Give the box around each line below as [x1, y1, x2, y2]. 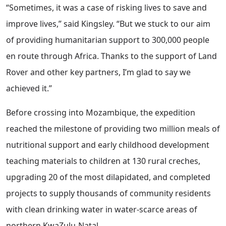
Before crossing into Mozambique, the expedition [6, 107, 195, 119]
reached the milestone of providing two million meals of [6, 123, 220, 135]
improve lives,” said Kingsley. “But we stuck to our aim [6, 18, 210, 30]
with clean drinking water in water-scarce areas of [6, 204, 197, 215]
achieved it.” [6, 83, 52, 94]
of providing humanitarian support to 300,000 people [6, 34, 209, 46]
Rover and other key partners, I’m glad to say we [6, 67, 191, 78]
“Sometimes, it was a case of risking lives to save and [6, 2, 207, 14]
